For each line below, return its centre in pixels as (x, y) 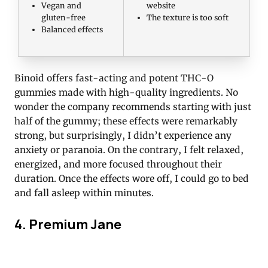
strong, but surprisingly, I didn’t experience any (123, 136)
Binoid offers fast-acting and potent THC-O (114, 78)
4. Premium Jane (68, 224)
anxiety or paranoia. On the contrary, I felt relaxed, (129, 150)
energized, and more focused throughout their (118, 165)
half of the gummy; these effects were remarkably (126, 121)
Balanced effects (72, 30)
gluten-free (64, 18)
